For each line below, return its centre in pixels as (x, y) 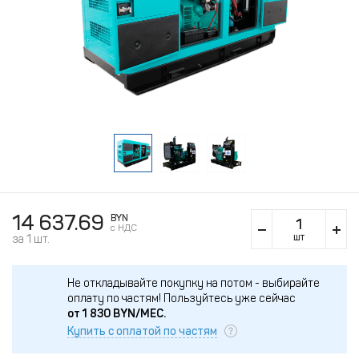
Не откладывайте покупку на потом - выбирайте (194, 283)
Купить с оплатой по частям (142, 331)
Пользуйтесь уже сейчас (230, 298)
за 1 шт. (31, 239)
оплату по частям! (114, 298)
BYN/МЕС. (138, 314)
